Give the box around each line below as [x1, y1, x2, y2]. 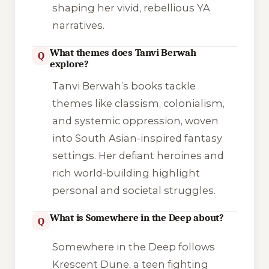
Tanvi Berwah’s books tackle [52, 80, 196, 92]
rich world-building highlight [52, 167, 200, 180]
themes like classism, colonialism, [52, 97, 225, 110]
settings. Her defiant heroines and [52, 150, 224, 162]
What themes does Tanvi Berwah [50, 46, 196, 58]
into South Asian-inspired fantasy [52, 132, 222, 145]
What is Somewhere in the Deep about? [50, 212, 224, 224]
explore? [50, 58, 89, 70]
